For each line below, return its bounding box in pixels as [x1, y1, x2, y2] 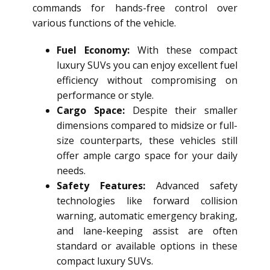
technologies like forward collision [57, 193, 237, 207]
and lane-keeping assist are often [57, 224, 237, 237]
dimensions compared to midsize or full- [57, 118, 237, 132]
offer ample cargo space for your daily [57, 148, 237, 162]
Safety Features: [57, 178, 145, 192]
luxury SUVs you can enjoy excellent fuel [57, 58, 237, 72]
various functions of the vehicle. [33, 16, 176, 30]
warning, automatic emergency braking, [57, 209, 237, 222]
